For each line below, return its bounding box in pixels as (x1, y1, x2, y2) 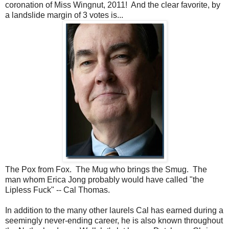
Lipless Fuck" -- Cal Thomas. (5, 185, 110, 194)
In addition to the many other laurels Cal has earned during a (5, 205, 223, 215)
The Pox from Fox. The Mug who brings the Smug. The (5, 165, 207, 174)
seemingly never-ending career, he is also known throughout (5, 216, 223, 225)
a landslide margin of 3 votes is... (5, 10, 123, 19)
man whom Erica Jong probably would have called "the (5, 175, 204, 184)
